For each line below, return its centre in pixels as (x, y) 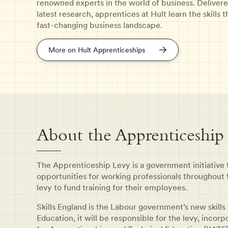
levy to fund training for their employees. (112, 188)
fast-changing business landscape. (99, 25)
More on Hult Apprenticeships (97, 50)
